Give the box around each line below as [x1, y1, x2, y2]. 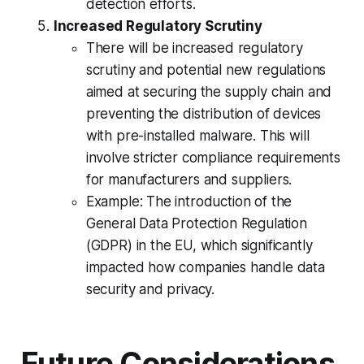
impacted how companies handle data [85, 258, 325, 275]
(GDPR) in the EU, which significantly [85, 236, 313, 253]
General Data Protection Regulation [85, 214, 307, 232]
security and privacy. [85, 280, 215, 297]
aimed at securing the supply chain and [85, 83, 332, 100]
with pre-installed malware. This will [85, 127, 310, 144]
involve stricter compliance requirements [85, 149, 340, 166]
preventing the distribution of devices [85, 105, 322, 122]
